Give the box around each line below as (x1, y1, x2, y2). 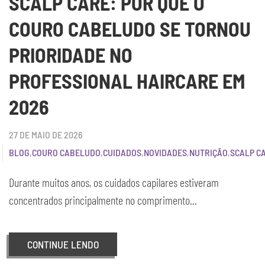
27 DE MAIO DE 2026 (9, 129, 83, 140)
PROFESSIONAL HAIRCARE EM (9, 69, 245, 93)
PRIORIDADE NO (9, 43, 132, 67)
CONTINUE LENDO (27, 238, 99, 251)
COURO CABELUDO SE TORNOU (9, 17, 251, 41)
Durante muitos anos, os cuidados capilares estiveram (9, 175, 219, 189)
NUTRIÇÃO (189, 147, 228, 158)
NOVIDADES (144, 147, 187, 158)
